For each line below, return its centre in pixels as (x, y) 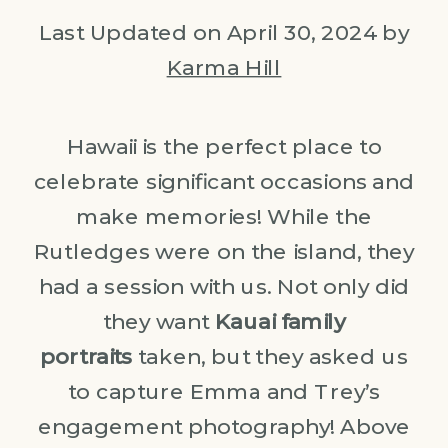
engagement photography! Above (224, 426)
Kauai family (280, 321)
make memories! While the (224, 216)
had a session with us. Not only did (224, 286)
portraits (86, 356)
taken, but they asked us (270, 356)
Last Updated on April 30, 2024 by (224, 31)
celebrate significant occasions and (224, 181)
